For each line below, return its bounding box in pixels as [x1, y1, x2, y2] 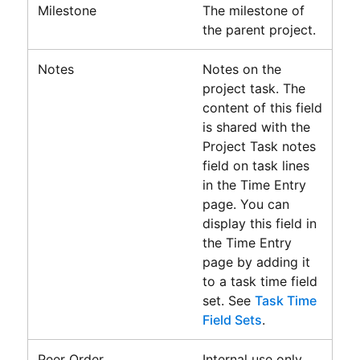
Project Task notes [202, 137, 316, 154]
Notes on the [202, 60, 281, 77]
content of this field [202, 99, 322, 116]
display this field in [202, 215, 317, 231]
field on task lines [202, 157, 309, 174]
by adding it [232, 253, 310, 270]
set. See [202, 292, 255, 309]
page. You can [202, 195, 289, 212]
